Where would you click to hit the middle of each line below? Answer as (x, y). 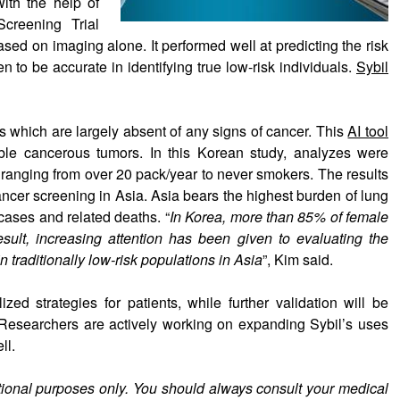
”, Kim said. (298, 259)
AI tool (368, 130)
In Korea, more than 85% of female (279, 216)
